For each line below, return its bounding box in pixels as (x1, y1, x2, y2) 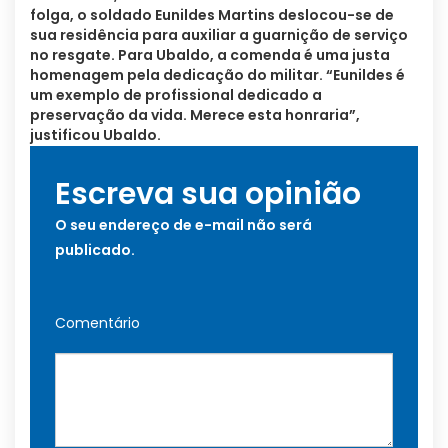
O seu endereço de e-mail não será (55, 215, 312, 236)
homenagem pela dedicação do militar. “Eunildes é (30, 65, 405, 86)
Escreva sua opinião (55, 173, 361, 216)
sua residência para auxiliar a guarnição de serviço (30, 25, 408, 46)
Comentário (55, 313, 140, 334)
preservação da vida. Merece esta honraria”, (30, 105, 360, 126)
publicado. (55, 240, 135, 261)
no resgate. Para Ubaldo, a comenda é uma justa (30, 45, 390, 66)
